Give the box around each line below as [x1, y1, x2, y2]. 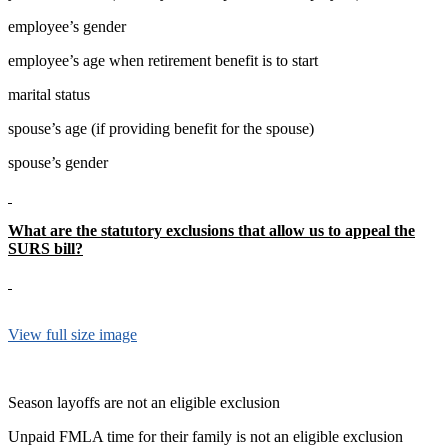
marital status [8, 85, 90, 103]
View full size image [8, 325, 137, 343]
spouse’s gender [8, 153, 108, 171]
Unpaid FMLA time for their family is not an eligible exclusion [8, 427, 403, 445]
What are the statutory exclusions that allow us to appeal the [8, 221, 415, 239]
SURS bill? [8, 239, 83, 257]
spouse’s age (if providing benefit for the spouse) [8, 119, 314, 137]
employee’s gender [8, 17, 126, 35]
